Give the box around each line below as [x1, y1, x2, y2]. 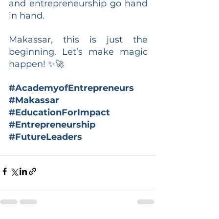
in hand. [9, 10, 44, 21]
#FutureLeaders [9, 131, 82, 142]
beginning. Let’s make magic [9, 46, 148, 57]
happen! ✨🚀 [9, 58, 64, 69]
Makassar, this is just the [9, 34, 148, 45]
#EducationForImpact [9, 107, 110, 118]
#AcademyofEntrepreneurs [9, 82, 134, 93]
